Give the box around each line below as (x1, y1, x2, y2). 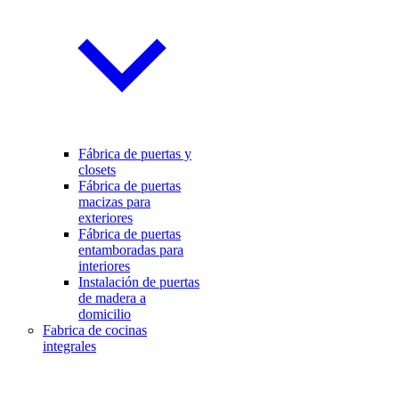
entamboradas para (78, 241, 183, 257)
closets (78, 161, 116, 177)
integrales (43, 338, 96, 354)
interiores (78, 257, 130, 273)
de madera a (78, 289, 146, 305)
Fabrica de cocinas (43, 322, 147, 338)
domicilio (78, 305, 131, 322)
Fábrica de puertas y (78, 145, 191, 161)
